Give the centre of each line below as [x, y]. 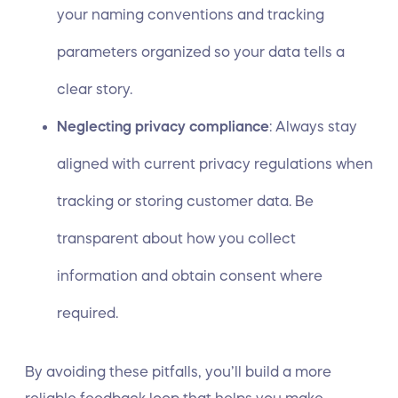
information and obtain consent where [190, 275]
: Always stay [313, 126]
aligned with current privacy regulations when [215, 163]
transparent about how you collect [176, 238]
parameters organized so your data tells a [201, 52]
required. [88, 313]
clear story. [95, 89]
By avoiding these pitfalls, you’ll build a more [178, 371]
